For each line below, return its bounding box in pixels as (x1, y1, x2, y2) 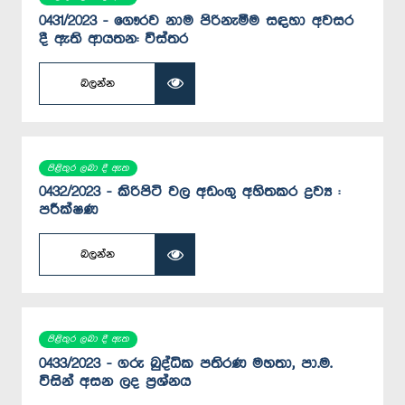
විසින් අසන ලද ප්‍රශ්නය (39, 374, 191, 391)
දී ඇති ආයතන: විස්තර (39, 31, 188, 47)
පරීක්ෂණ (39, 202, 98, 219)
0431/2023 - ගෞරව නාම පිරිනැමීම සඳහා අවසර (39, 13, 353, 29)
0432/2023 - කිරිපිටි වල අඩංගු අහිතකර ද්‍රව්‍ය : (39, 184, 340, 201)
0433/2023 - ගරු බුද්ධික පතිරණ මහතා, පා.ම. (39, 356, 332, 372)
